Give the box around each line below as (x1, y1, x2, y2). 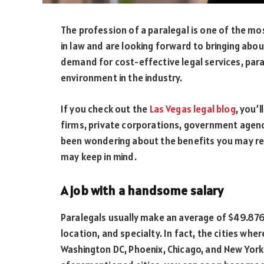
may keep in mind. (61, 150, 138, 163)
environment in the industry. (61, 71, 184, 84)
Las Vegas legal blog (149, 102, 236, 115)
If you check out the (61, 102, 150, 115)
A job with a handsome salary (61, 183, 224, 199)
